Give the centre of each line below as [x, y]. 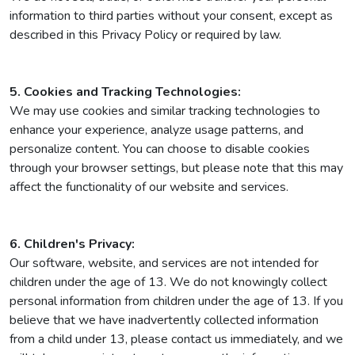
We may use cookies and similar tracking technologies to [165, 111]
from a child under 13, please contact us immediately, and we [176, 339]
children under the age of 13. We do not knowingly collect [168, 282]
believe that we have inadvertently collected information [164, 320]
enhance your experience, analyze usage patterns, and [157, 130]
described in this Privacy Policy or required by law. [145, 35]
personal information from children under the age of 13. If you [176, 301]
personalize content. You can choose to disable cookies [160, 149]
